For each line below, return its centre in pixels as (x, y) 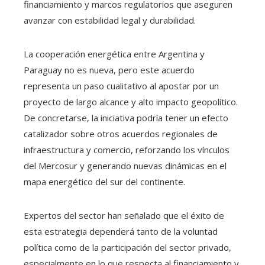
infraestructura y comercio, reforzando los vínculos (127, 150)
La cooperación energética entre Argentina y (114, 54)
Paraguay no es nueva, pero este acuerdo (109, 70)
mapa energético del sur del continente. (104, 182)
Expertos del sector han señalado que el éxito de (124, 216)
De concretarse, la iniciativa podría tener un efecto (126, 118)
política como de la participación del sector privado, (127, 248)
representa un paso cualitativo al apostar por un (121, 86)
